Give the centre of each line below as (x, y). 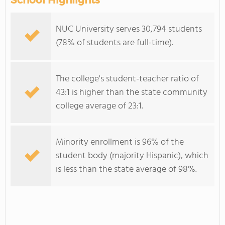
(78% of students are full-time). (115, 43)
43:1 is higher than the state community (132, 93)
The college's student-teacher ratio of (127, 79)
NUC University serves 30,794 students (129, 29)
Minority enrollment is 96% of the (120, 142)
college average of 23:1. (99, 106)
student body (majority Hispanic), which (132, 156)
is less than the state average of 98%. (126, 170)
